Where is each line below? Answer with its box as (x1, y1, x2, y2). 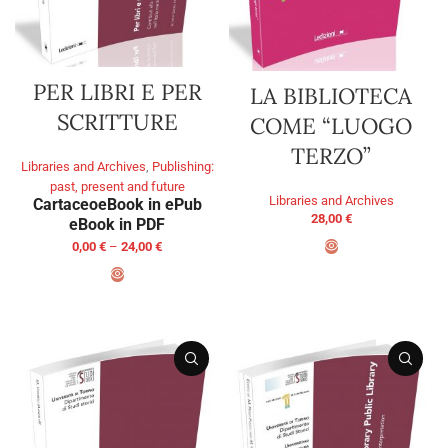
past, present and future (49, 179, 185, 195)
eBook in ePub (97, 195, 202, 215)
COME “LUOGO (250, 112, 412, 141)
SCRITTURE (56, 108, 178, 137)
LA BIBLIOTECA (250, 82, 412, 111)
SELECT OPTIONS (69, 295, 165, 310)
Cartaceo (32, 195, 98, 215)
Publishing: (151, 159, 214, 175)
